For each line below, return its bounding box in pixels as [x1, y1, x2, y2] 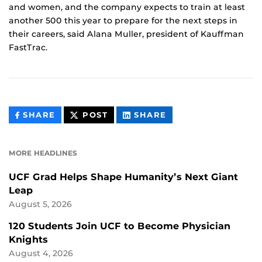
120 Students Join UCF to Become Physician [9, 220, 230, 232]
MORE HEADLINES [9, 149, 77, 158]
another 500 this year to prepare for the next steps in [9, 15, 237, 26]
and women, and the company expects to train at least [9, 2, 245, 13]
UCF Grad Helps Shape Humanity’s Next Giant [9, 171, 238, 183]
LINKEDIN [166, 136, 212, 146]
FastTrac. [9, 42, 47, 53]
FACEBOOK [54, 136, 107, 146]
